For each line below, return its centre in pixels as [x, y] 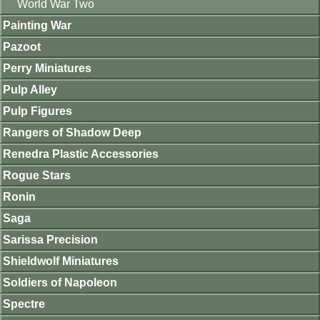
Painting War [37, 25]
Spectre [24, 304]
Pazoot [22, 47]
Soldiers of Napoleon [60, 282]
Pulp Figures [37, 111]
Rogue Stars [37, 175]
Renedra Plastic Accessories [81, 154]
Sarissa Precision [50, 240]
